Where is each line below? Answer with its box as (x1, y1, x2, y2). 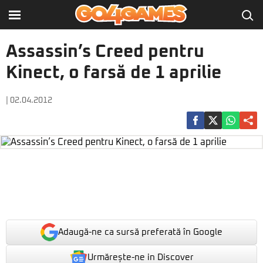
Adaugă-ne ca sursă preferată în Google (58, 228, 222, 237)
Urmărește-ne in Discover (87, 252, 194, 262)
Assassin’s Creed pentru (6, 43, 204, 60)
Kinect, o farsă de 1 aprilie (6, 64, 221, 82)
